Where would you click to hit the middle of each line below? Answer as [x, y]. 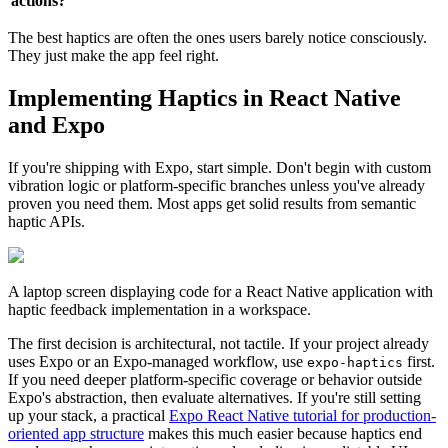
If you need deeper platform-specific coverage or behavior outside [215, 379]
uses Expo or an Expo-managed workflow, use [157, 361]
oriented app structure [76, 433]
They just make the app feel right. [113, 55]
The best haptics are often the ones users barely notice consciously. [217, 37]
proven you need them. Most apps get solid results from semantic [212, 203]
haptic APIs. [46, 221]
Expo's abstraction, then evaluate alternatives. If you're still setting [214, 397]
